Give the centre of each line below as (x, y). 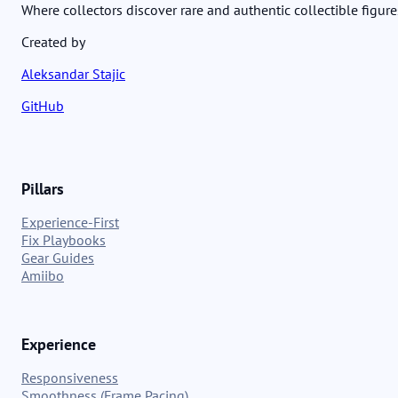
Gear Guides (58, 258)
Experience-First (70, 223)
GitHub (43, 106)
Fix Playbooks (64, 240)
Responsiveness (70, 378)
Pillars (43, 189)
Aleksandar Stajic (73, 74)
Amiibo (43, 276)
